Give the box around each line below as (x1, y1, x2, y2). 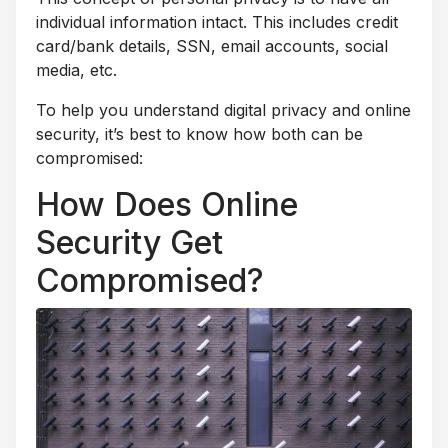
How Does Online (36, 185, 298, 225)
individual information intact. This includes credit (36, 12, 398, 33)
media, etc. (36, 60, 117, 81)
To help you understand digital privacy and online (36, 100, 411, 121)
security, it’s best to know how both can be (36, 124, 363, 145)
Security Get (36, 223, 223, 263)
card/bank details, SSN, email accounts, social (36, 36, 388, 57)
